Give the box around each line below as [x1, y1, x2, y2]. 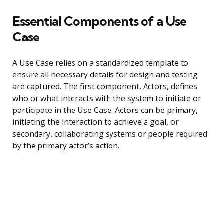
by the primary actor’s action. [12, 140, 119, 151]
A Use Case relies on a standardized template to [12, 57, 188, 69]
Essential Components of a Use [12, 13, 186, 30]
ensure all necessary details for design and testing [12, 69, 198, 80]
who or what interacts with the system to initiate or [12, 93, 201, 104]
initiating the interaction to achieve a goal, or [12, 116, 179, 128]
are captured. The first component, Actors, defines [12, 81, 197, 92]
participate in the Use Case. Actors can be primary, [12, 105, 198, 116]
